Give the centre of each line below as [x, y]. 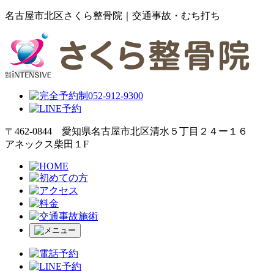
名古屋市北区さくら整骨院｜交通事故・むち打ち [113, 16]
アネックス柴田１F [47, 144]
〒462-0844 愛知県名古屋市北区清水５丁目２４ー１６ [126, 131]
